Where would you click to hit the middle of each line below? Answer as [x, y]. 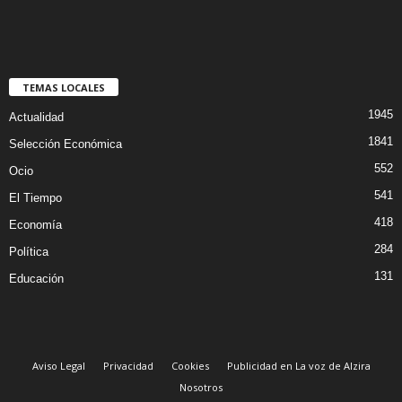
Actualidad [36, 117]
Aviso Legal [58, 365]
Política [29, 251]
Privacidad [128, 365]
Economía [35, 224]
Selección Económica [66, 144]
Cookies [190, 365]
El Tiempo [35, 197]
